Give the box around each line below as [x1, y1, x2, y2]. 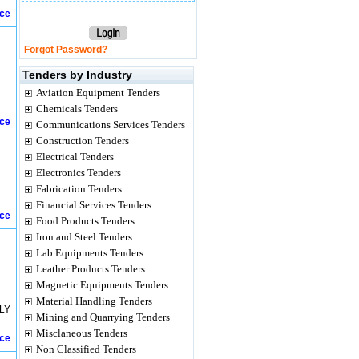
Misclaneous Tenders [36, 327, 127, 339]
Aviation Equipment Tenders [36, 87, 160, 99]
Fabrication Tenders [36, 183, 122, 195]
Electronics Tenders [36, 167, 121, 179]
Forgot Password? [24, 44, 107, 55]
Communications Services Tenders [36, 119, 185, 131]
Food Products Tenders [36, 215, 135, 227]
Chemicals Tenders [36, 103, 118, 115]
